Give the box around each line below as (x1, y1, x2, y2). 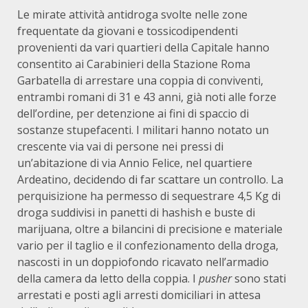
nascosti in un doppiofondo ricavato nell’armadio (17, 254, 269, 269)
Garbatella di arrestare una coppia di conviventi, (17, 73, 263, 88)
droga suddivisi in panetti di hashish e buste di (17, 205, 255, 220)
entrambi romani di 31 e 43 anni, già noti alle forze (17, 89, 276, 104)
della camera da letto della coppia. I (17, 271, 199, 286)
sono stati (232, 271, 286, 286)
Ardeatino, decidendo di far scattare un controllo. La (17, 172, 283, 187)
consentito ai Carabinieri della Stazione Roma (17, 56, 250, 71)
